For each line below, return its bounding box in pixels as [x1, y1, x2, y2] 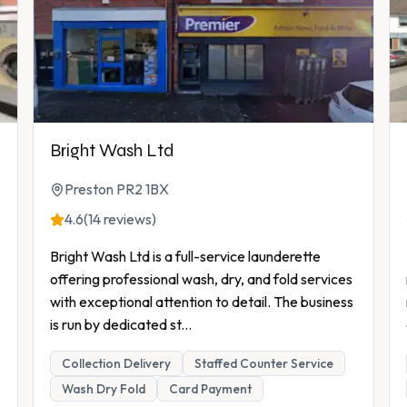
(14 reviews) [84, 210, 156, 229]
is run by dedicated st [50, 315, 181, 334]
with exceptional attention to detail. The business [50, 293, 353, 312]
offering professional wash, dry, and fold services [50, 270, 352, 289]
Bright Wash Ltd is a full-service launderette [50, 247, 321, 266]
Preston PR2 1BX [65, 180, 169, 199]
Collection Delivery [62, 355, 171, 372]
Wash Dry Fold [62, 381, 145, 398]
